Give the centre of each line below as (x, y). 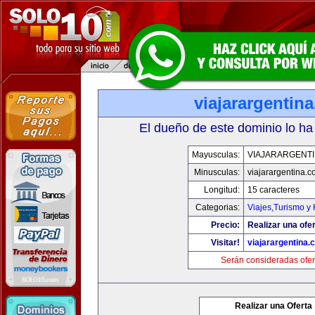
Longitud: (222, 190)
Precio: (225, 225)
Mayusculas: (216, 155)
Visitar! (225, 243)
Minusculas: (217, 172)
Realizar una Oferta (274, 306)
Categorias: (218, 207)
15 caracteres (274, 190)
